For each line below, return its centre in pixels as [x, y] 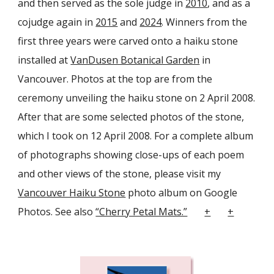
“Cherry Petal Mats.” [142, 212]
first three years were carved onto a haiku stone [128, 41]
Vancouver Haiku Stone [72, 193]
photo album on [165, 193]
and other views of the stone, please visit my [120, 174]
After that [42, 117]
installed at [43, 60]
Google [221, 193]
